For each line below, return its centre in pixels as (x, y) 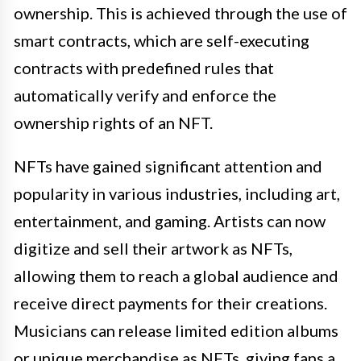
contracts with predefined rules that (144, 67)
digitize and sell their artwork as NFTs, (153, 248)
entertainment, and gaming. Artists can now (170, 220)
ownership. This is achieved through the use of (180, 12)
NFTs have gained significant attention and (168, 166)
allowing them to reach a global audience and (176, 275)
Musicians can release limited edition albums (176, 330)
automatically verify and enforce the (145, 95)
